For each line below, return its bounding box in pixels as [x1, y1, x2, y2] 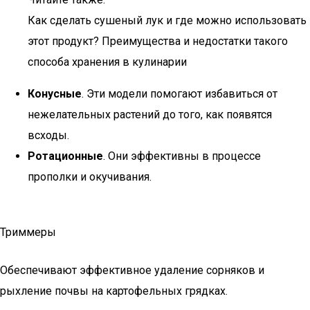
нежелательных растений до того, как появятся [28, 108, 272, 121]
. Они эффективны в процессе [103, 149, 261, 163]
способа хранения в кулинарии [28, 55, 187, 69]
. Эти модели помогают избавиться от [82, 87, 277, 100]
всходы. [28, 129, 69, 142]
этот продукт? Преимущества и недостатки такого [28, 35, 288, 48]
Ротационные [28, 149, 103, 163]
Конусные [28, 87, 82, 100]
